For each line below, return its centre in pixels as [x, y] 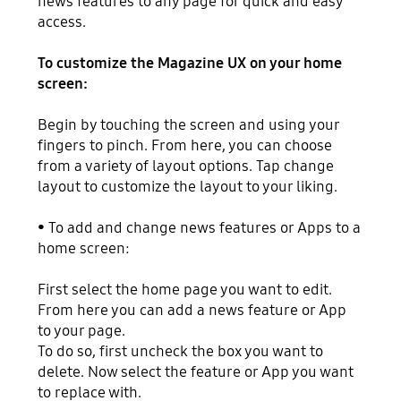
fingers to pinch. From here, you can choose [185, 146]
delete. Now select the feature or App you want [196, 372]
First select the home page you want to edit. [185, 290]
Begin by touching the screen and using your [189, 125]
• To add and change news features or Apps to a [200, 228]
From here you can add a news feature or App [192, 311]
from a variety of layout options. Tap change [186, 166]
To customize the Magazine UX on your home [190, 64]
